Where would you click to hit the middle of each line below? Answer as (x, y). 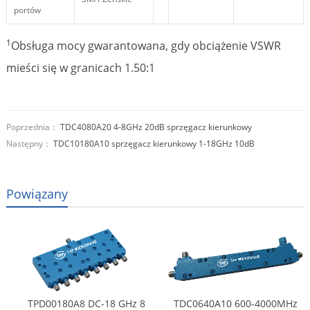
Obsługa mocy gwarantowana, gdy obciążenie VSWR (146, 46)
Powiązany (37, 194)
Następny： (29, 144)
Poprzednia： (33, 127)
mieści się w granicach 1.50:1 (80, 68)
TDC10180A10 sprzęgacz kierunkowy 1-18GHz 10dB (154, 144)
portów (27, 10)
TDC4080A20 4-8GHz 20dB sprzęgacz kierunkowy (156, 127)
